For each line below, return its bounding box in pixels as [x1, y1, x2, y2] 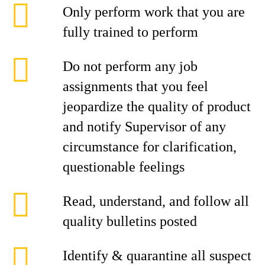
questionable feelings [63, 159, 185, 174]
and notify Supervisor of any [63, 119, 226, 134]
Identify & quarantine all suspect [63, 248, 251, 263]
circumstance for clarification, [63, 139, 237, 154]
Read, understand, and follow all [63, 193, 249, 209]
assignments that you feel [63, 79, 208, 94]
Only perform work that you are [63, 4, 245, 20]
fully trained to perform [63, 24, 198, 40]
